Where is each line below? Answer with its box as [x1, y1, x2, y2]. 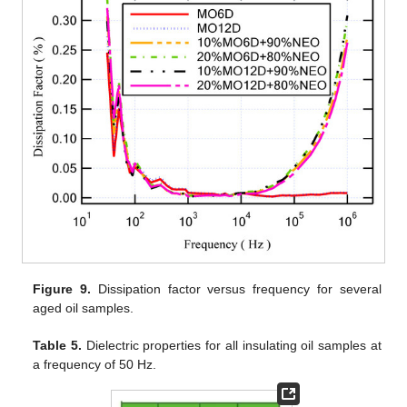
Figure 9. [33, 281, 92, 296]
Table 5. [33, 337, 83, 352]
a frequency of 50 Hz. [33, 356, 157, 372]
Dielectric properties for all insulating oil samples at [82, 337, 382, 352]
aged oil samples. [33, 300, 134, 315]
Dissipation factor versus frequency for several [91, 281, 382, 296]
